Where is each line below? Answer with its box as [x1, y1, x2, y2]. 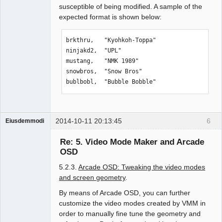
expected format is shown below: [59, 12, 162, 21]
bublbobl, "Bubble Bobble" [66, 78, 157, 86]
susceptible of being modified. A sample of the [59, 2, 203, 10]
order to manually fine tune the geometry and [59, 209, 201, 218]
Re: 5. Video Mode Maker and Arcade [59, 136, 204, 147]
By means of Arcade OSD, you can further [59, 188, 191, 197]
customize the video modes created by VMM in [59, 199, 206, 207]
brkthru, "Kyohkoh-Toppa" [66, 37, 157, 44]
